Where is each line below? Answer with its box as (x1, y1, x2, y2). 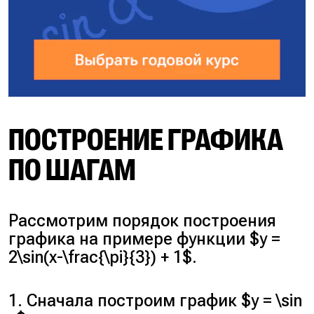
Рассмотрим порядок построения (8, 210, 277, 231)
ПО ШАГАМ (8, 153, 137, 189)
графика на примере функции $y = (8, 228, 281, 249)
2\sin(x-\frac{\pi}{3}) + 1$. (8, 247, 198, 267)
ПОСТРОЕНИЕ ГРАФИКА (8, 123, 283, 158)
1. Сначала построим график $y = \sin (8, 290, 303, 310)
